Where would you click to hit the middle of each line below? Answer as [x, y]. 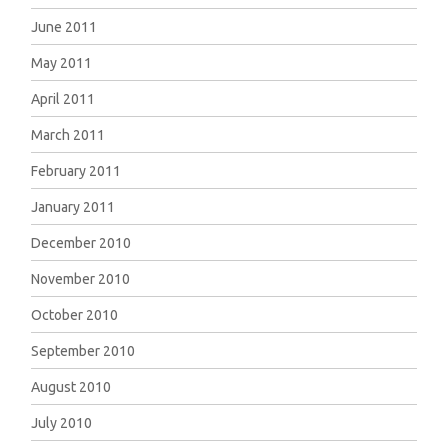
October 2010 [75, 315]
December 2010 [81, 243]
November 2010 [81, 279]
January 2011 [73, 207]
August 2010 [71, 387]
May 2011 [62, 63]
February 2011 [76, 171]
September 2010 [83, 351]
